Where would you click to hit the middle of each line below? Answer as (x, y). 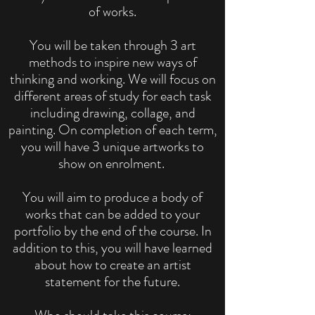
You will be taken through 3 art (112, 46)
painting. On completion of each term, (112, 130)
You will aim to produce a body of (112, 198)
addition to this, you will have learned (112, 248)
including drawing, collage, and (112, 113)
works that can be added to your (112, 214)
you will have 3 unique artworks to (112, 147)
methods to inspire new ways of (112, 63)
